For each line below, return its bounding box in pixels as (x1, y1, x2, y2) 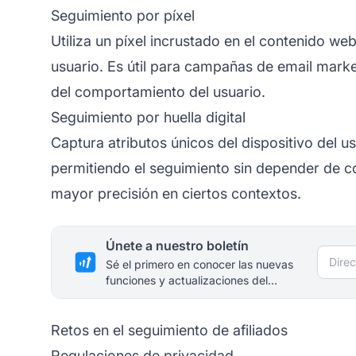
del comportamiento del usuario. (51, 83, 265, 100)
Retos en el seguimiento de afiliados (51, 321, 288, 339)
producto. (106, 288, 157, 303)
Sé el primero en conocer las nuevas (106, 257, 293, 271)
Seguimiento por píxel (51, 6, 195, 24)
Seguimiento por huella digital (51, 108, 246, 126)
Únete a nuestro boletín (106, 237, 249, 253)
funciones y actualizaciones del (106, 273, 268, 287)
